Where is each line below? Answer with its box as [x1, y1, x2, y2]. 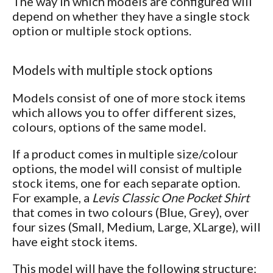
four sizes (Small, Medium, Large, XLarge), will [12, 219, 261, 234]
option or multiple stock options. [12, 23, 191, 38]
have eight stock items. [12, 233, 137, 249]
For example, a [12, 190, 92, 205]
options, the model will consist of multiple [12, 160, 242, 175]
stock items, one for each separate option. [12, 175, 240, 190]
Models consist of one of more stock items [12, 90, 246, 105]
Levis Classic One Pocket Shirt [92, 190, 249, 205]
